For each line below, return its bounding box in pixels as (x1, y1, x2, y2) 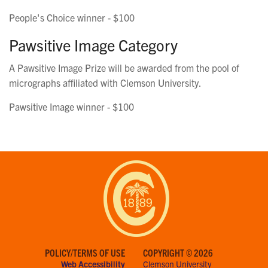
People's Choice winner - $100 (9, 11, 135, 23)
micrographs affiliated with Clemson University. (9, 76, 202, 89)
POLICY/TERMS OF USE (45, 246, 125, 259)
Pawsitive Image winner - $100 (9, 100, 134, 112)
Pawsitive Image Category (9, 34, 178, 54)
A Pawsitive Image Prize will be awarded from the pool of (9, 61, 239, 74)
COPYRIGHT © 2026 (143, 246, 213, 259)
